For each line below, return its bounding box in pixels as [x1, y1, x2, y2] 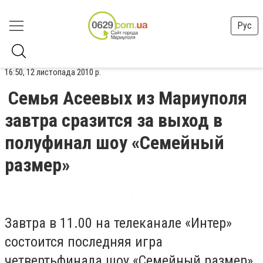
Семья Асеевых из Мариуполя [8, 87, 247, 109]
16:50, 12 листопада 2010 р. [5, 67, 101, 77]
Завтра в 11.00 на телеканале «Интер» [5, 215, 232, 231]
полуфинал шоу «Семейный [5, 131, 224, 154]
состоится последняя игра [5, 234, 163, 250]
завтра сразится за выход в [5, 109, 222, 131]
